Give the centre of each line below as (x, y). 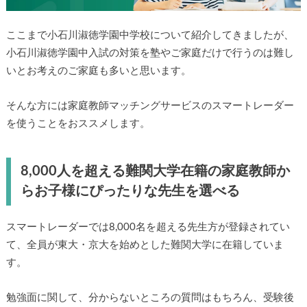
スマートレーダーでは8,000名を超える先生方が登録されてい (148, 228)
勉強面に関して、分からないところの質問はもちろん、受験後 (150, 298)
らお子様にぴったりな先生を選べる (130, 191)
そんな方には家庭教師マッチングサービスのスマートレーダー (150, 106)
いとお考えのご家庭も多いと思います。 (98, 71)
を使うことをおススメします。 (78, 123)
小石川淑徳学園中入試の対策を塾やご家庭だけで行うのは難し (150, 53)
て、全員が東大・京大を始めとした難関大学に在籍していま (145, 245)
